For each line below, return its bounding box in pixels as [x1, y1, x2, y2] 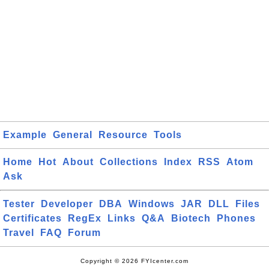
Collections [100, 157, 158, 167]
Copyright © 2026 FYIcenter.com [80, 258, 189, 264]
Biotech [171, 213, 211, 223]
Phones [217, 213, 256, 223]
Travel [3, 228, 34, 238]
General [53, 130, 92, 140]
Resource [98, 130, 148, 140]
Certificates [3, 213, 62, 223]
